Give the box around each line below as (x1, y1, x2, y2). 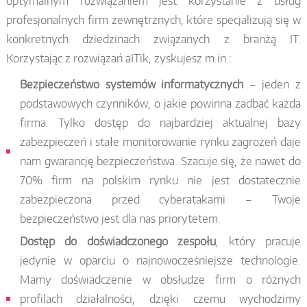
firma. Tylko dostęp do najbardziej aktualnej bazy (19, 115, 302, 130)
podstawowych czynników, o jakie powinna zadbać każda (19, 96, 302, 110)
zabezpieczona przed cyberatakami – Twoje (19, 192, 302, 206)
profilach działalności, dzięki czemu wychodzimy (19, 291, 302, 306)
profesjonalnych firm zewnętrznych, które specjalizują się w (5, 12, 302, 27)
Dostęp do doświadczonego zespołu (19, 234, 217, 248)
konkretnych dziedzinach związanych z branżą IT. (5, 32, 302, 46)
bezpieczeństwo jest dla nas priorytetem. (19, 211, 221, 225)
